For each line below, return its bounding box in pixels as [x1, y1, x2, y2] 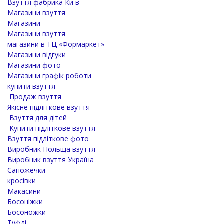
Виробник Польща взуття [7, 144, 95, 154]
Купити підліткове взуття [7, 123, 95, 133]
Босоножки [7, 207, 46, 217]
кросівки [7, 176, 36, 186]
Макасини [7, 186, 41, 196]
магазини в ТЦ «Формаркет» [7, 39, 104, 49]
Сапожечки [7, 165, 45, 175]
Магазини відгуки [7, 50, 66, 60]
